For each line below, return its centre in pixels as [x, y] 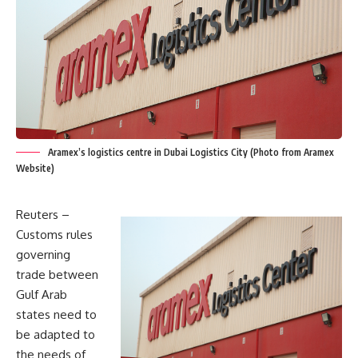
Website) [35, 168]
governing [43, 255]
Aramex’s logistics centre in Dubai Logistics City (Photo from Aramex [191, 152]
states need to [56, 314]
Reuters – [43, 215]
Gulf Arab [42, 294]
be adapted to [56, 334]
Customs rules [54, 235]
